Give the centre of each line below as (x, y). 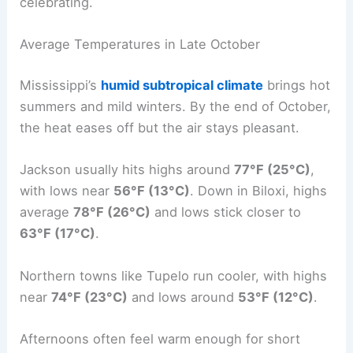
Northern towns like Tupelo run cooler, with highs (174, 275)
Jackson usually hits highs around (127, 170)
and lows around (183, 297)
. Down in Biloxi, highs (259, 191)
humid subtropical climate (182, 85)
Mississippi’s (61, 85)
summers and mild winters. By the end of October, (176, 107)
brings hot (297, 85)
